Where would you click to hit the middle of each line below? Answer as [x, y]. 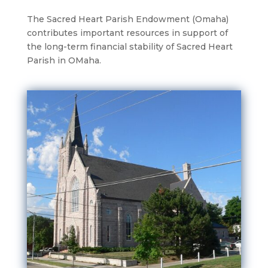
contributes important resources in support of [127, 33]
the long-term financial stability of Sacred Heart [130, 46]
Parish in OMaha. [64, 60]
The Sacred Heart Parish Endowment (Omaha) [127, 19]
